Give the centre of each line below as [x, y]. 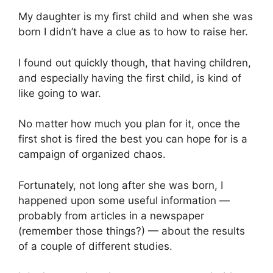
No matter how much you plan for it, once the [129, 124]
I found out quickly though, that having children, [135, 62]
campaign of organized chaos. [92, 154]
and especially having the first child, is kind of [130, 78]
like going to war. [60, 93]
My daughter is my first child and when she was [136, 17]
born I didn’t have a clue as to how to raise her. [133, 32]
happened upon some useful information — [124, 200]
